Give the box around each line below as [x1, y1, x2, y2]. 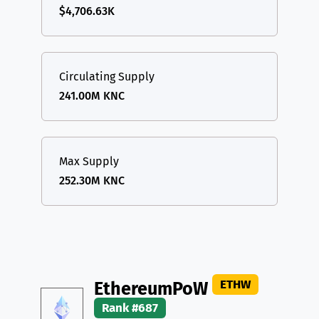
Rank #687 [102, 300, 159, 316]
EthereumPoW [94, 277, 212, 300]
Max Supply [59, 154, 119, 168]
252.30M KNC [59, 173, 125, 187]
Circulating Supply [59, 69, 155, 83]
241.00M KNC [59, 88, 125, 103]
